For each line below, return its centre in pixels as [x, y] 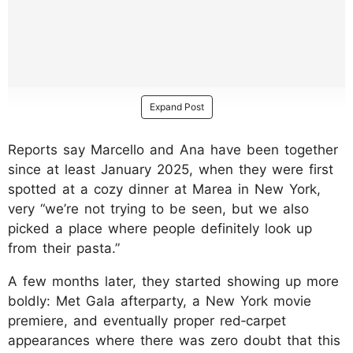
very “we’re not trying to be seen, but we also [158, 208]
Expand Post [176, 106]
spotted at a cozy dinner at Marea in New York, [164, 189]
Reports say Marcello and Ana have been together [173, 149]
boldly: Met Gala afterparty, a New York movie [160, 301]
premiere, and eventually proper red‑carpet [147, 320]
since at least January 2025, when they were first [171, 169]
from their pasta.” [64, 248]
